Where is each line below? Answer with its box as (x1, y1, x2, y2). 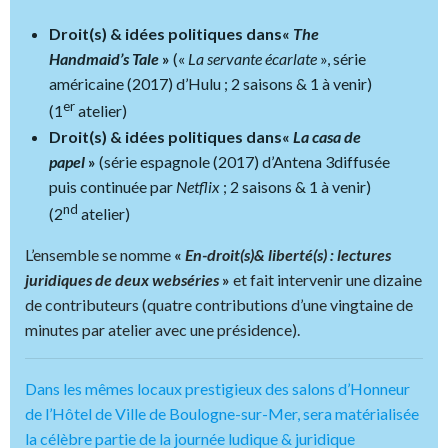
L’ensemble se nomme (25, 245, 174, 265)
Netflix (176, 176, 223, 196)
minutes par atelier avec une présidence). (25, 320, 300, 340)
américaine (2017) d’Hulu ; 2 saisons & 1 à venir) (49, 74, 372, 94)
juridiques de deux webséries (25, 270, 219, 290)
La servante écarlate (188, 49, 317, 69)
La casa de (293, 126, 361, 146)
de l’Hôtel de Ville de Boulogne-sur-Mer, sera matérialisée (25, 404, 419, 424)
